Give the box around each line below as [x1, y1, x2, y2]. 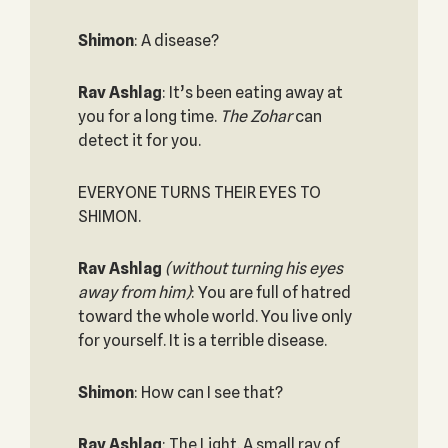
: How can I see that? [133, 383, 283, 402]
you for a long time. [77, 107, 220, 126]
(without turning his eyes [164, 259, 343, 278]
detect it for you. [77, 131, 201, 150]
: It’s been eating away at [161, 83, 343, 102]
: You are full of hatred [190, 283, 351, 302]
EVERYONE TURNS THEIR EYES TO [77, 183, 321, 202]
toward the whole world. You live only [77, 307, 352, 326]
